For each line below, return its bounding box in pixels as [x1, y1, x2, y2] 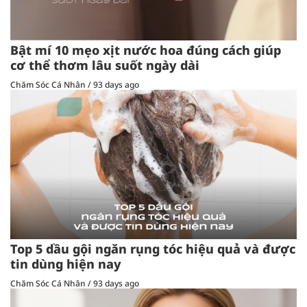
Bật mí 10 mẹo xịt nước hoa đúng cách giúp [10, 41, 281, 58]
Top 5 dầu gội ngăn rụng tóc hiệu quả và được [10, 241, 295, 258]
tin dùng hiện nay [10, 256, 121, 273]
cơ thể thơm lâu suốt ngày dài [10, 56, 199, 73]
